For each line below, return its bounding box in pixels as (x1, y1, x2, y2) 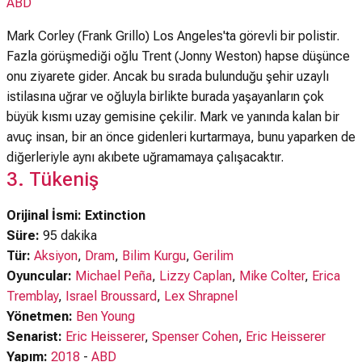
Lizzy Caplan (159, 268, 232, 284)
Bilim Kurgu (122, 248, 186, 263)
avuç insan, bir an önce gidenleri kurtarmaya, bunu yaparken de (6, 129, 356, 145)
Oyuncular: (6, 268, 75, 284)
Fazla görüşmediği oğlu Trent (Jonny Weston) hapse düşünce (6, 48, 350, 64)
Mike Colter (239, 268, 305, 284)
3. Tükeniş (6, 168, 99, 191)
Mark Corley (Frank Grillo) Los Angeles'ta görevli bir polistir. (6, 28, 339, 44)
